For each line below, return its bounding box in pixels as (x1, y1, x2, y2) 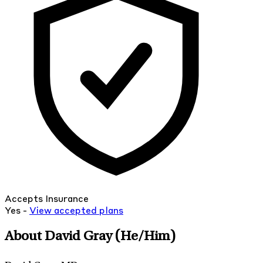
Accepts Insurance (5, 195, 89, 205)
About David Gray (5, 230, 115, 245)
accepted (54, 207, 97, 217)
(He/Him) (115, 230, 176, 245)
